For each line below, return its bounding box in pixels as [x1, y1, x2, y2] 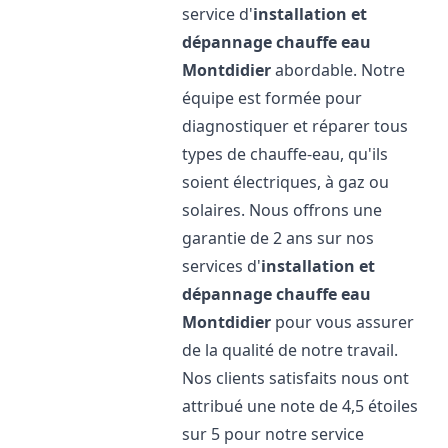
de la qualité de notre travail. [182, 339, 399, 361]
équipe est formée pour [182, 87, 363, 109]
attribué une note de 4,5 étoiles [182, 395, 419, 417]
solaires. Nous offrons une [182, 199, 383, 221]
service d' [182, 3, 254, 25]
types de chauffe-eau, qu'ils [182, 143, 389, 165]
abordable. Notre [271, 59, 406, 81]
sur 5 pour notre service [182, 423, 365, 445]
